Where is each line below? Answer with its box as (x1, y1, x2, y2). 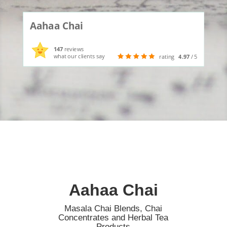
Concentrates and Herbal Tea (58, 213, 169, 223)
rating (159, 53, 176, 61)
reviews (62, 45, 84, 53)
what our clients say (53, 53, 105, 61)
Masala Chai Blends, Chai (64, 204, 163, 214)
